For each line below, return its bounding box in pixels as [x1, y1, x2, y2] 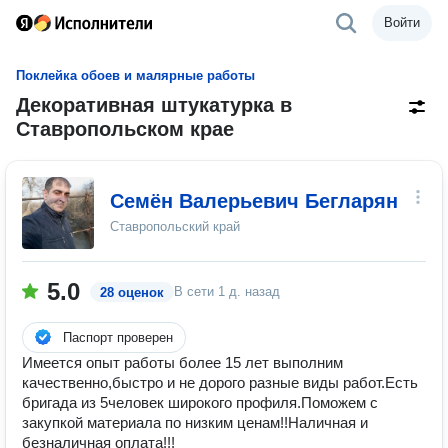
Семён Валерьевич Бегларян [110, 190, 398, 212]
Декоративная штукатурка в [16, 94, 292, 116]
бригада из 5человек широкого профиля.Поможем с [22, 394, 378, 411]
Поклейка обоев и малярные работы [16, 68, 255, 83]
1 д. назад [218, 284, 280, 299]
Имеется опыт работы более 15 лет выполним [22, 354, 343, 371]
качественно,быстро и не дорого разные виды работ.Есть [22, 374, 418, 391]
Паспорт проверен [63, 330, 173, 345]
